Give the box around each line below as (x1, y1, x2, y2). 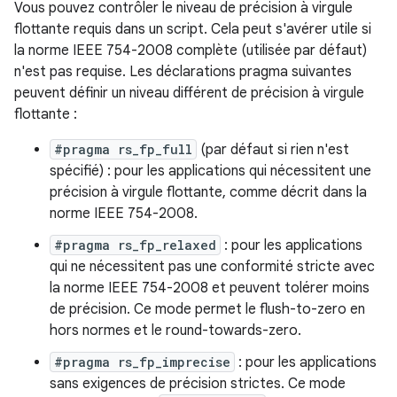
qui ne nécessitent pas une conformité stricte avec (50, 258, 375, 276)
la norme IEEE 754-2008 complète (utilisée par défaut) (14, 42, 367, 59)
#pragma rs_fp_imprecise (54, 354, 230, 370)
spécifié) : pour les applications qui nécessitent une (50, 162, 371, 180)
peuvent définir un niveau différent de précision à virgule (14, 84, 364, 102)
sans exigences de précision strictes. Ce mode (50, 375, 346, 393)
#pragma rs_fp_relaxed (54, 237, 216, 253)
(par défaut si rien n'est (197, 141, 349, 159)
